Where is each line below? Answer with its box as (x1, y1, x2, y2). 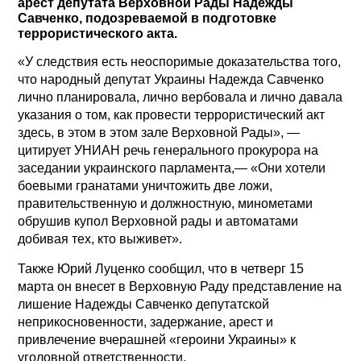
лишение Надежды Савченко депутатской (18, 297, 270, 311)
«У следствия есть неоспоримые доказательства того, (18, 54, 342, 68)
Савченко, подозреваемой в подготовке (18, 10, 277, 25)
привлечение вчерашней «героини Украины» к (18, 332, 297, 346)
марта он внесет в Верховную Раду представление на (18, 279, 342, 293)
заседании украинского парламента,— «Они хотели (18, 160, 326, 175)
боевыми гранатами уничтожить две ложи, (18, 178, 273, 193)
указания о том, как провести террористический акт (18, 107, 326, 122)
